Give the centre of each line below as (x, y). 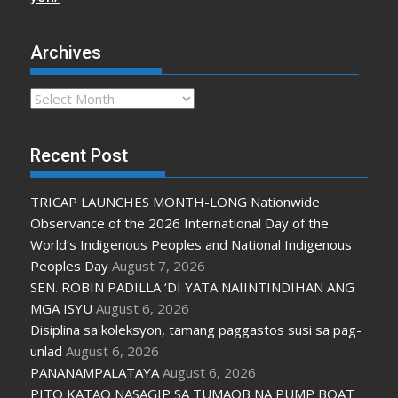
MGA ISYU (62, 308)
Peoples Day (70, 265)
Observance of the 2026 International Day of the (180, 223)
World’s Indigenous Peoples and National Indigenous (191, 244)
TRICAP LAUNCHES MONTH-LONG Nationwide (175, 201)
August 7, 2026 (159, 265)
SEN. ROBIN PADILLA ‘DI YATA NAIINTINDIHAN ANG (193, 287)
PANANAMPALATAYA (95, 372)
